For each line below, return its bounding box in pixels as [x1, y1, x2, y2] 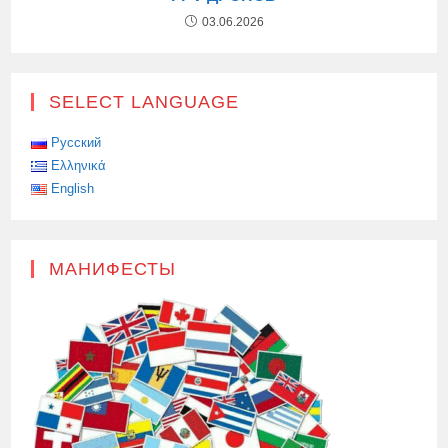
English [51, 181, 95, 197]
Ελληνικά [51, 158, 107, 174]
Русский [51, 135, 102, 151]
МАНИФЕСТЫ [49, 259, 177, 280]
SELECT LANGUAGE [49, 92, 240, 113]
